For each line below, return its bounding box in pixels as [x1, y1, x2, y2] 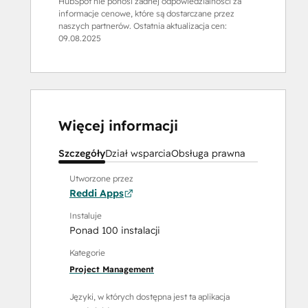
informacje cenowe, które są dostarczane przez [58, 8, 234, 19]
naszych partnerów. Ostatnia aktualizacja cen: [58, 21, 227, 32]
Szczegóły [58, 147, 105, 160]
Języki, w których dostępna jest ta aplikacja [69, 291, 230, 302]
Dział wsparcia [105, 147, 171, 160]
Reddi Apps [69, 187, 124, 200]
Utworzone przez [69, 173, 133, 184]
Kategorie [69, 247, 105, 258]
